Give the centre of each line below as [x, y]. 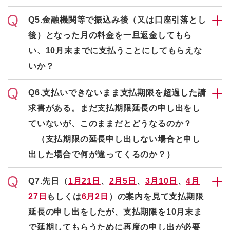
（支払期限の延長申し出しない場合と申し [114, 139]
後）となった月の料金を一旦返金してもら [110, 35]
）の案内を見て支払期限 [156, 196]
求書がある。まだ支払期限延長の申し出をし [114, 108]
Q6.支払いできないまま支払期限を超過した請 [117, 93]
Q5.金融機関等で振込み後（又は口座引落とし [117, 20]
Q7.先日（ [48, 181]
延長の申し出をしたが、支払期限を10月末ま [115, 212]
